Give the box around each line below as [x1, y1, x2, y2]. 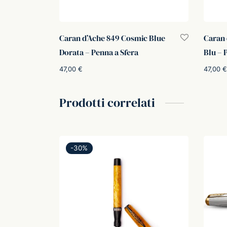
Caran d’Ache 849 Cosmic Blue [59, 32, 165, 44]
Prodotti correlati [59, 94, 155, 111]
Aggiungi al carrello [59, 80, 118, 89]
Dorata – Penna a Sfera [59, 47, 138, 58]
